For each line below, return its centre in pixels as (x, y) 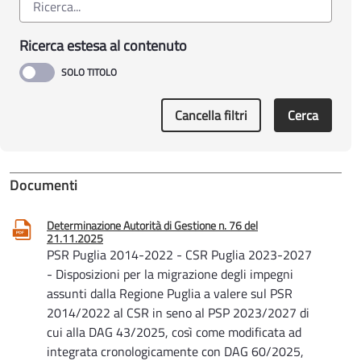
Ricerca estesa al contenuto (103, 45)
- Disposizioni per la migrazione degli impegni (170, 274)
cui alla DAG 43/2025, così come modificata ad (174, 332)
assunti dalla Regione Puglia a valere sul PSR (170, 293)
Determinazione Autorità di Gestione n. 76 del (152, 225)
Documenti (44, 185)
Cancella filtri (211, 115)
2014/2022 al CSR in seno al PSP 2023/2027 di (178, 312)
